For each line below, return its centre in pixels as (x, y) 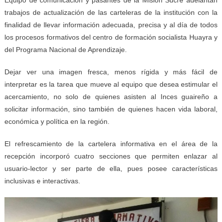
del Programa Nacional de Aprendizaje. (65, 49)
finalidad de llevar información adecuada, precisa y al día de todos (111, 25)
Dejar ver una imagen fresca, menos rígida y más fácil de (111, 72)
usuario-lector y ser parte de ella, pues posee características (111, 168)
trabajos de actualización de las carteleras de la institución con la (111, 12)
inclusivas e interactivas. (42, 181)
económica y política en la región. (57, 121)
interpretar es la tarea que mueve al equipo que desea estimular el (111, 84)
